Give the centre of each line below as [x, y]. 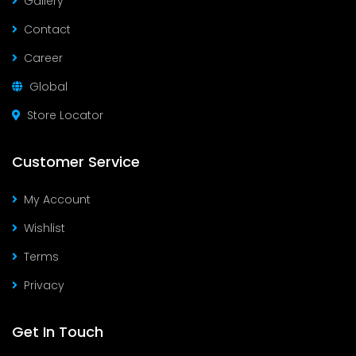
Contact [47, 29]
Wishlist [44, 228]
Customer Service [76, 162]
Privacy [44, 285]
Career [43, 58]
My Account [57, 199]
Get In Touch [58, 332]
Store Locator [65, 115]
